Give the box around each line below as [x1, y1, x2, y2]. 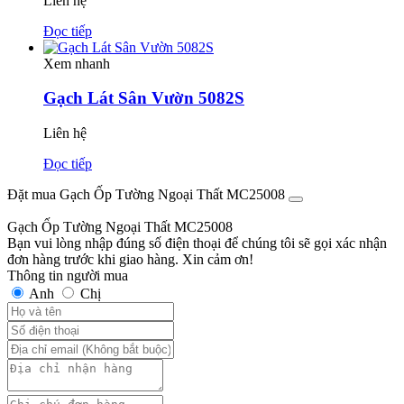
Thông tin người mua [7, 268, 128, 284]
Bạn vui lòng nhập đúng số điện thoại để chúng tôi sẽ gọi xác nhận [7, 235, 387, 252]
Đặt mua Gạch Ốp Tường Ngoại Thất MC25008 [7, 187, 285, 203]
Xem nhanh [43, 55, 110, 71]
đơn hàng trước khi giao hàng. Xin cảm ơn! [7, 252, 253, 268]
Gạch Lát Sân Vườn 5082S [43, 88, 244, 108]
